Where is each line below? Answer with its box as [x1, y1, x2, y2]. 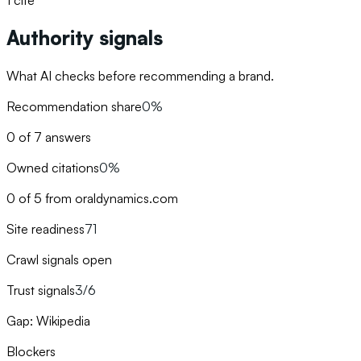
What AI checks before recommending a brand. [6, 68, 274, 85]
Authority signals [6, 26, 163, 51]
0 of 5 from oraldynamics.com [6, 190, 178, 207]
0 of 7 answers [6, 129, 91, 146]
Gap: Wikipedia [6, 313, 90, 330]
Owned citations [6, 160, 99, 176]
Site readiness [6, 221, 85, 238]
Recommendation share [6, 98, 142, 115]
